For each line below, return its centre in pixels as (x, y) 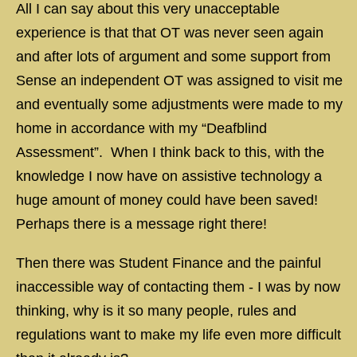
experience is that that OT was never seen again (170, 33)
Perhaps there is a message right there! (141, 224)
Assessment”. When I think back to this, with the (170, 152)
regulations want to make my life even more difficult (178, 335)
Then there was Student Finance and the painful (169, 263)
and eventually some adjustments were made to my (179, 104)
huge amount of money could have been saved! (169, 200)
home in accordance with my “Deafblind (141, 128)
